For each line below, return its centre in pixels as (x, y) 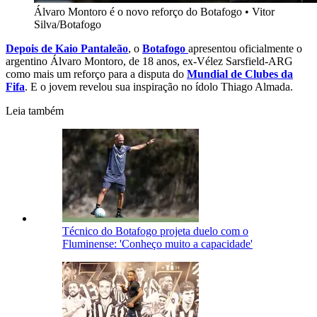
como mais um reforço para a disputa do (96, 74)
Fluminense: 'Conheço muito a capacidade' (157, 244)
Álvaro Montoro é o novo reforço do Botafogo (138, 12)
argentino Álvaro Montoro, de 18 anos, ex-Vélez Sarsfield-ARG (149, 62)
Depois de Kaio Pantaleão (67, 49)
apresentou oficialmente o (245, 49)
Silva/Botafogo (68, 25)
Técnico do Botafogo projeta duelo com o (155, 231)
